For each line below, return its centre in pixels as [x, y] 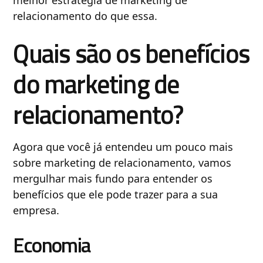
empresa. [36, 210]
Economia [52, 245]
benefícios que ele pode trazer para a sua [116, 194]
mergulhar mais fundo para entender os [113, 178]
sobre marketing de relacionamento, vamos [122, 162]
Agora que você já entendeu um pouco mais [123, 146]
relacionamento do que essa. [87, 16]
